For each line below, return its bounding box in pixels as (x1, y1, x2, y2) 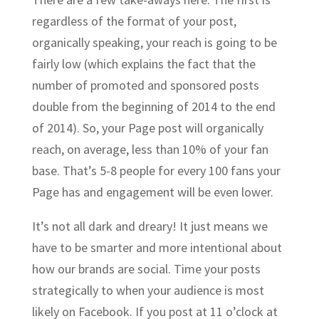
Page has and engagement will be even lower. (31, 183, 273, 200)
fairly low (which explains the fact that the (31, 55, 256, 72)
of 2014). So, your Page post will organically (31, 119, 263, 136)
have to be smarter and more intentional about (31, 239, 282, 256)
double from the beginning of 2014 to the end (31, 98, 276, 115)
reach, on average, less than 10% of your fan (31, 140, 268, 157)
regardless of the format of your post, (31, 12, 236, 29)
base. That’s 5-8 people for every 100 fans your (31, 162, 281, 179)
